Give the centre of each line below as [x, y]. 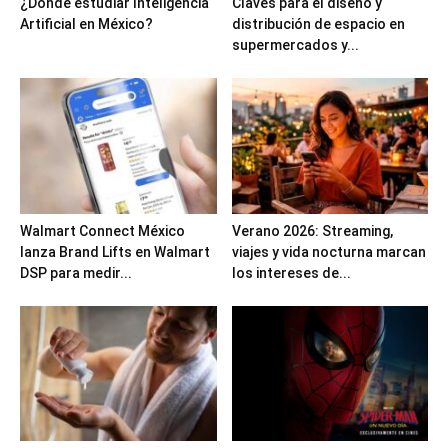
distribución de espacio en [318, 24]
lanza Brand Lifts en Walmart [115, 251]
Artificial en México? [86, 24]
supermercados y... [295, 45]
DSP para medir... [76, 272]
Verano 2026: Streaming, [312, 230]
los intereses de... [291, 272]
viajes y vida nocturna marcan [328, 251]
